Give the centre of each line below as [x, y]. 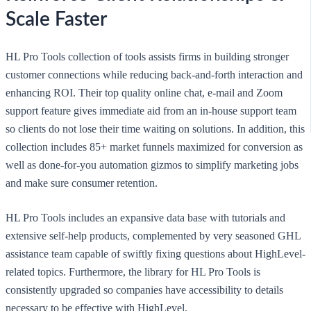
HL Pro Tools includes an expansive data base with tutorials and [145, 217]
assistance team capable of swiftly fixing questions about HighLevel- [155, 253]
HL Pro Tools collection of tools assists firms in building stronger [147, 56]
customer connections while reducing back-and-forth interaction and [154, 74]
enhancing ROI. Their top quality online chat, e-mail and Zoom [144, 92]
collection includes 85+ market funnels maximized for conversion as [154, 146]
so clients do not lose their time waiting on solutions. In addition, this [155, 128]
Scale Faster [56, 20]
